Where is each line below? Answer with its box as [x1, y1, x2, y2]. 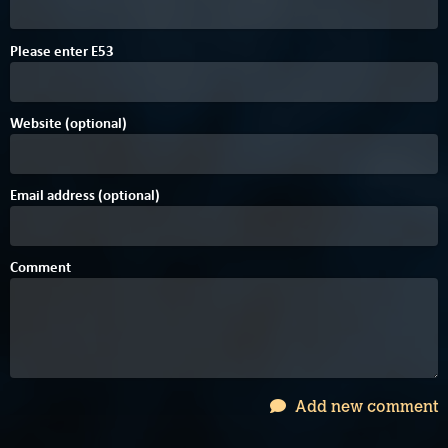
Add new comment [291, 397, 438, 417]
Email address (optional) [10, 184, 160, 205]
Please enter [10, 40, 91, 61]
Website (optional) [10, 112, 127, 133]
